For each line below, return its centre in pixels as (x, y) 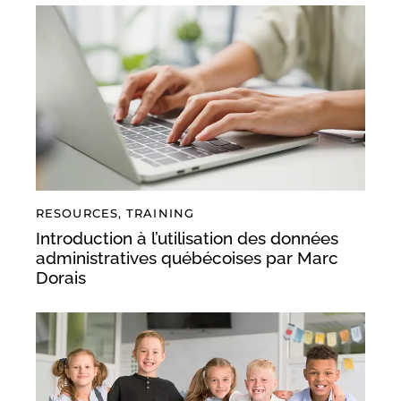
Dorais (61, 277)
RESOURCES (77, 213)
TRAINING (160, 213)
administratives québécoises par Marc (187, 257)
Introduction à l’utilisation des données (187, 238)
